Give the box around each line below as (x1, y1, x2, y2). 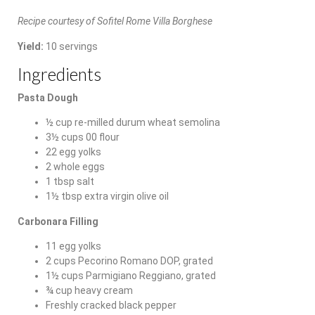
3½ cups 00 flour (46, 131, 120, 143)
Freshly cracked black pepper (46, 299, 176, 311)
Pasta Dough (18, 91, 78, 103)
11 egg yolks (46, 240, 101, 252)
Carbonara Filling (18, 215, 98, 227)
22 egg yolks (46, 146, 101, 157)
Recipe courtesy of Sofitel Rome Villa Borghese (18, 15, 212, 27)
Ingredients (18, 63, 101, 84)
